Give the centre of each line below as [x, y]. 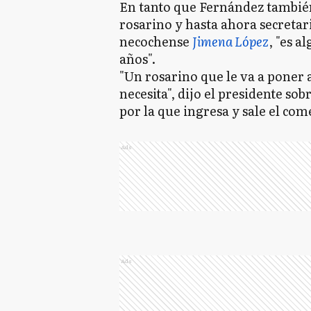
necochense [156, 41]
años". [137, 59]
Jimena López [230, 41]
